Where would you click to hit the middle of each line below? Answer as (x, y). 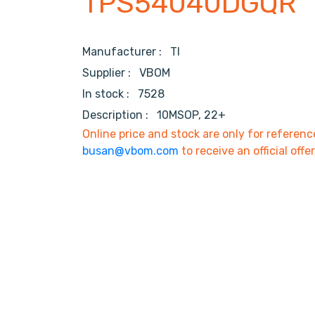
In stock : (109, 94)
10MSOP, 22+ (191, 115)
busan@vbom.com (130, 151)
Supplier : (111, 73)
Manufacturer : (126, 52)
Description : (118, 115)
